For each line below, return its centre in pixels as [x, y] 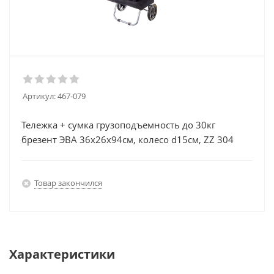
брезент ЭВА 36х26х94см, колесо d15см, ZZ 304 [128, 139]
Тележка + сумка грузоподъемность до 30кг [118, 125]
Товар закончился [68, 183]
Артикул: [39, 96]
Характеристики [62, 254]
